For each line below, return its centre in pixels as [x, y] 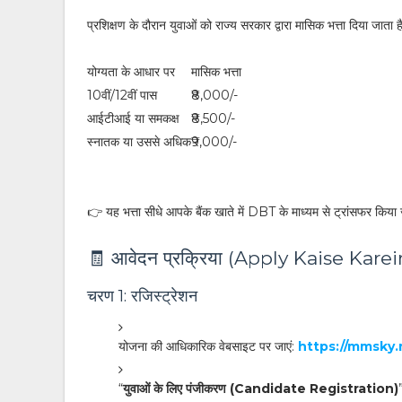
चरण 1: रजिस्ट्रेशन [142, 296]
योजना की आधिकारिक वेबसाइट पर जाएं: [208, 346]
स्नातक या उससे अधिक [139, 142]
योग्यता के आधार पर [131, 72]
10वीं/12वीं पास [122, 95]
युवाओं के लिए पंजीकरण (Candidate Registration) [261, 389]
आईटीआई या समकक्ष [133, 118]
